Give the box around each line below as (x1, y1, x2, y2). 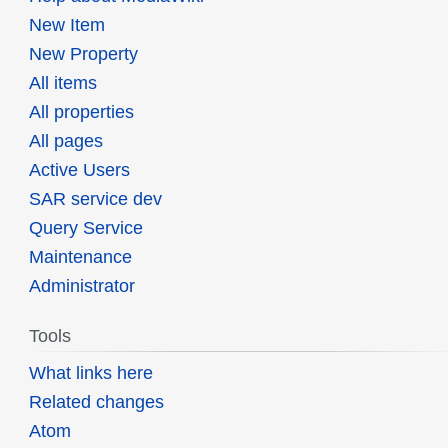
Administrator (28, 276, 135, 297)
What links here (28, 363, 153, 384)
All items (28, 73, 97, 94)
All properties (28, 102, 134, 123)
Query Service (28, 218, 143, 239)
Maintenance (28, 247, 132, 268)
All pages (28, 131, 103, 152)
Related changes (28, 392, 164, 413)
